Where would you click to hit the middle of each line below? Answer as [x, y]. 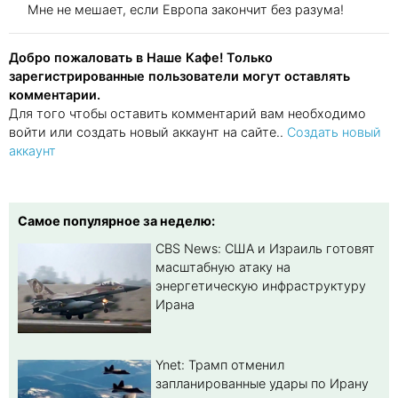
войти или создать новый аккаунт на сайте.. [148, 131]
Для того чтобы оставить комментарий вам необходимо [187, 113]
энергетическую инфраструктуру [261, 285]
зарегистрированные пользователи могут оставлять [179, 76]
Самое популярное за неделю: [116, 220]
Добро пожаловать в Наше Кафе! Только [141, 57]
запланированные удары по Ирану [262, 383]
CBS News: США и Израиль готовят [265, 248]
